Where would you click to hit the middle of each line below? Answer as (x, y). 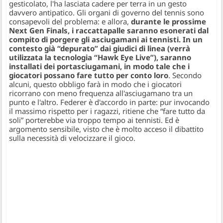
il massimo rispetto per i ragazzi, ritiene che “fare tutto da (107, 111)
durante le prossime (169, 22)
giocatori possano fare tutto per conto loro (89, 75)
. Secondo (185, 75)
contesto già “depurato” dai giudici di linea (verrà (100, 49)
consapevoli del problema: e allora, (70, 22)
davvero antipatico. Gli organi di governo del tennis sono (107, 13)
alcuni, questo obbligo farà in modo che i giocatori (96, 84)
